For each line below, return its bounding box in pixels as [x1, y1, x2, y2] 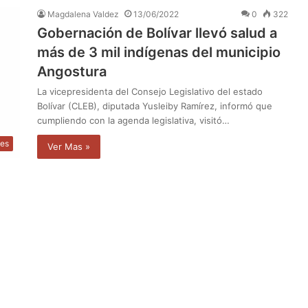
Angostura [37, 63, 107, 80]
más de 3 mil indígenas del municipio [37, 43, 280, 60]
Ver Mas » [47, 140, 90, 152]
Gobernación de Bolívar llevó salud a [37, 24, 277, 41]
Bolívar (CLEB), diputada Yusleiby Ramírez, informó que [37, 100, 272, 111]
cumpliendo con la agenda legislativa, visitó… [37, 114, 230, 126]
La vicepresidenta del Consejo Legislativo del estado [37, 85, 263, 97]
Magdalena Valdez [47, 8, 119, 19]
